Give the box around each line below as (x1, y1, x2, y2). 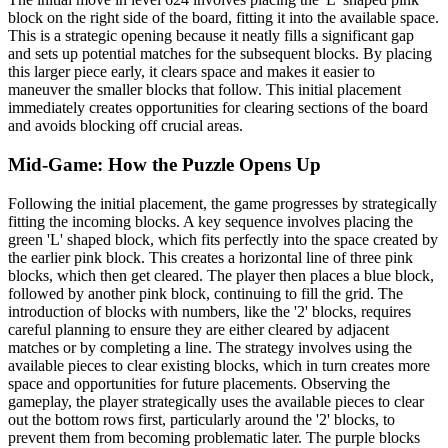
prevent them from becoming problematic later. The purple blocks (8, 428, 420, 446)
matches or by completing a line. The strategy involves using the (8, 338, 412, 356)
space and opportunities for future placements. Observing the (8, 374, 390, 392)
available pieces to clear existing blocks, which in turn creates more (8, 356, 430, 374)
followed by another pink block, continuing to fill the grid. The (8, 284, 403, 302)
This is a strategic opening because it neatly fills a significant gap (8, 27, 414, 45)
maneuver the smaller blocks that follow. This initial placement (8, 81, 401, 99)
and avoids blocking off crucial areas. (8, 117, 243, 135)
